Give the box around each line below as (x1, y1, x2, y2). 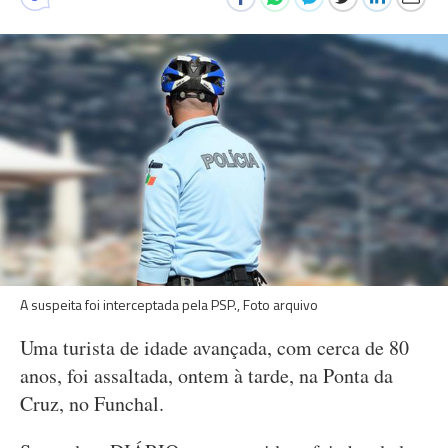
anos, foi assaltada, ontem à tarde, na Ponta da (20, 362, 393, 389)
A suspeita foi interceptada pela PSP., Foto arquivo (20, 294, 318, 315)
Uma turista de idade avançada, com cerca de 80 (20, 334, 409, 361)
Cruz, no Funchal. (20, 390, 164, 417)
